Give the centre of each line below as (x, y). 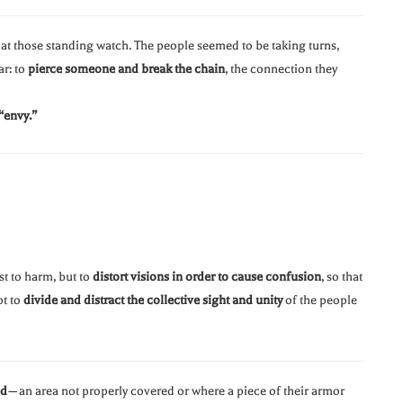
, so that (342, 277)
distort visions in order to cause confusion (207, 277)
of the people (320, 300)
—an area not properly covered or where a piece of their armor (176, 391)
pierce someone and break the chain (126, 69)
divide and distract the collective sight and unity (153, 300)
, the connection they (281, 69)
